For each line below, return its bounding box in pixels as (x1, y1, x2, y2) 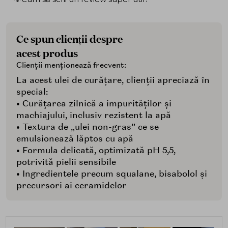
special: (16, 86, 48, 98)
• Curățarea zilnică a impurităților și (16, 98, 172, 109)
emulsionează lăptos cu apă (16, 133, 133, 145)
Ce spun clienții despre (16, 32, 123, 46)
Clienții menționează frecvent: (16, 60, 126, 71)
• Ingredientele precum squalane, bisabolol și (16, 168, 207, 180)
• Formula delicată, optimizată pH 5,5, (16, 145, 176, 156)
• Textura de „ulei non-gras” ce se (16, 121, 159, 133)
